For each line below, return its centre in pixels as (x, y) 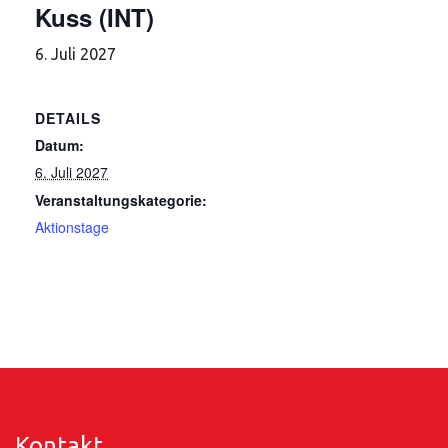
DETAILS (68, 118)
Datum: (59, 145)
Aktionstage (72, 227)
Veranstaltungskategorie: (121, 200)
